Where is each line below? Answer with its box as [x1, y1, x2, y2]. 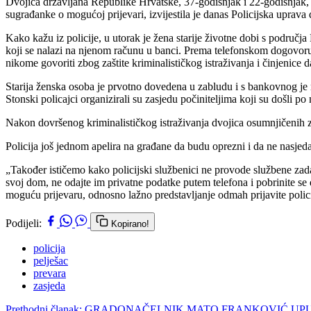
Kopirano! [111, 218, 149, 229]
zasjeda [33, 279, 65, 292]
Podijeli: [6, 217, 42, 229]
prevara [33, 267, 66, 279]
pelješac [33, 254, 68, 267]
